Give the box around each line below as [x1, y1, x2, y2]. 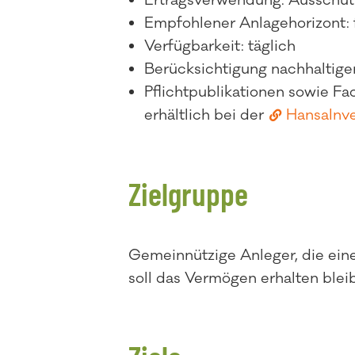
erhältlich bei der [144, 105, 268, 124]
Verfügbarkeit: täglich [144, 36, 296, 55]
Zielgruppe [128, 174, 248, 212]
